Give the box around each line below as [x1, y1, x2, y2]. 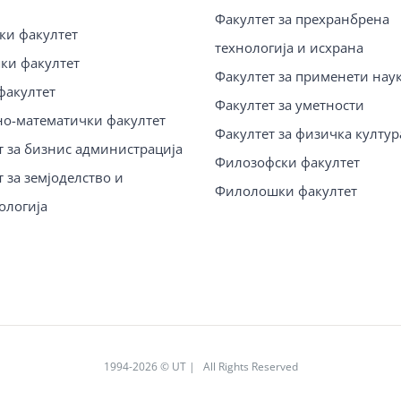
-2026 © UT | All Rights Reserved [128, 359, 298, 375]
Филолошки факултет [214, 182, 357, 200]
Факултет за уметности [214, 96, 364, 115]
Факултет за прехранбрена [214, 10, 389, 29]
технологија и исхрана [214, 38, 363, 57]
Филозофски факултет [214, 153, 360, 172]
